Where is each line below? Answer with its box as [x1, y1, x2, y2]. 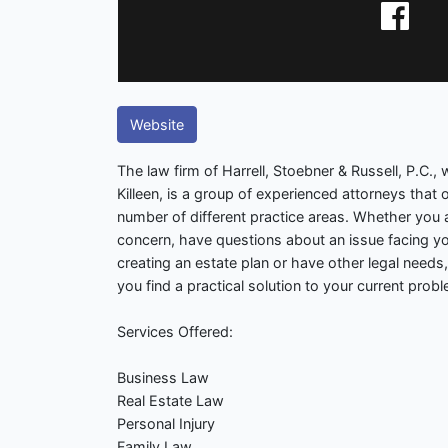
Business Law [117, 369, 209, 387]
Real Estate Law [117, 392, 224, 410]
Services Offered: [117, 323, 233, 341]
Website [130, 116, 184, 134]
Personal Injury [117, 415, 215, 433]
